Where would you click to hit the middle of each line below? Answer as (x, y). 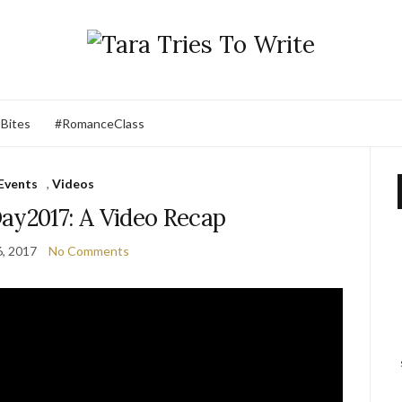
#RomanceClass (100, 123)
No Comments (88, 251)
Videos (73, 184)
